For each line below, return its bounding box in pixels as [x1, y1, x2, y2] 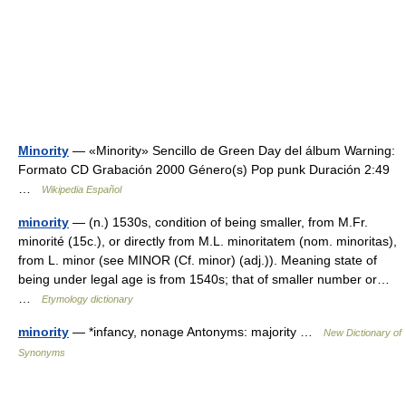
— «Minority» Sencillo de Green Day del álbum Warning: [69, 143, 395, 158]
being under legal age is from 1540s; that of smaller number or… [18, 272, 390, 286]
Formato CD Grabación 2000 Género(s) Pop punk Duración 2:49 [18, 162, 390, 177]
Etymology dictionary [42, 294, 133, 304]
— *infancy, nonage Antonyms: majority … [69, 324, 324, 339]
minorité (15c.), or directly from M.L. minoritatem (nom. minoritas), [18, 234, 397, 248]
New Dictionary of [324, 327, 401, 338]
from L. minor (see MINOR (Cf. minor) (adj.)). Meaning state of [18, 253, 377, 267]
